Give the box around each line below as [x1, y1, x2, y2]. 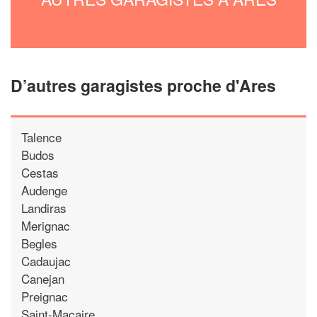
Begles [21, 234, 57, 252]
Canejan [21, 269, 64, 287]
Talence [21, 127, 62, 146]
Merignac [21, 216, 70, 234]
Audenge [21, 180, 67, 199]
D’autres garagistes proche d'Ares [11, 73, 276, 97]
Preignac [21, 287, 68, 305]
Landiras [21, 198, 67, 217]
